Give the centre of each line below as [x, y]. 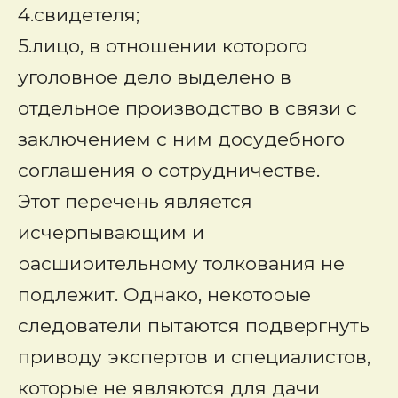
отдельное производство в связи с [187, 108]
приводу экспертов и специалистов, [194, 357]
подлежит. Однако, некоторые [164, 295]
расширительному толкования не [181, 263]
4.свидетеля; [79, 15]
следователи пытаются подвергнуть [194, 326]
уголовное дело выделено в [155, 77]
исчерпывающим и [111, 232]
